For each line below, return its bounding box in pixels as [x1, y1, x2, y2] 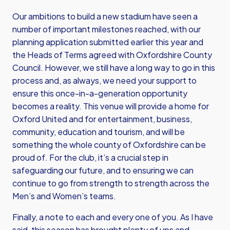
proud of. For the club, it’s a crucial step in [12, 152, 168, 163]
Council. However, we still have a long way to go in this [12, 62, 215, 73]
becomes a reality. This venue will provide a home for [12, 101, 209, 111]
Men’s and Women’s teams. [12, 190, 119, 201]
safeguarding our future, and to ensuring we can [12, 165, 194, 176]
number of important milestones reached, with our [12, 24, 201, 34]
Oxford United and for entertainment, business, [12, 113, 192, 124]
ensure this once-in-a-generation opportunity [12, 88, 187, 99]
